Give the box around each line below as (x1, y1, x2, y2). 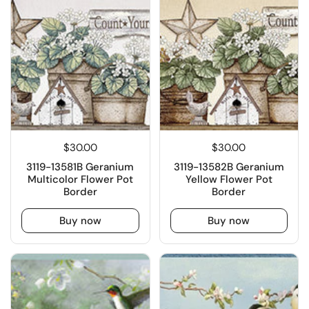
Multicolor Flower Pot (27, 172, 133, 187)
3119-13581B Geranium (26, 160, 134, 175)
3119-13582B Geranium (173, 160, 284, 175)
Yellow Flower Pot (185, 172, 272, 187)
